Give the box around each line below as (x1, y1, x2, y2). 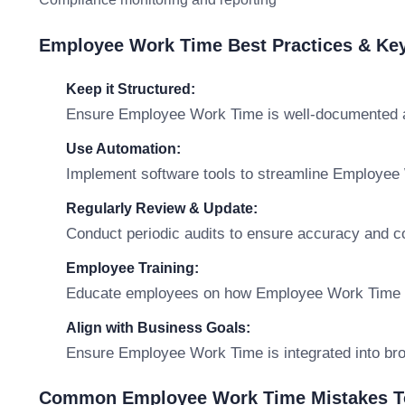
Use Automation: (66, 141, 181, 156)
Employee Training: (66, 260, 199, 276)
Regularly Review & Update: (66, 201, 258, 216)
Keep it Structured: (66, 81, 195, 97)
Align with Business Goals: (66, 320, 250, 335)
